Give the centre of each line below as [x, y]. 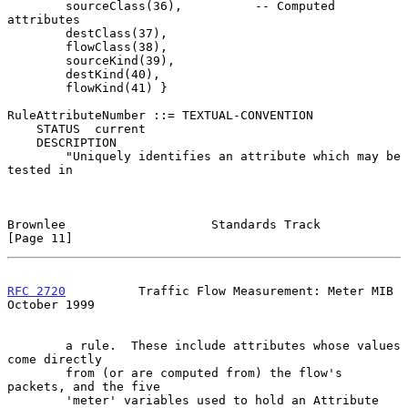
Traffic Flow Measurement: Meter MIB [229, 291]
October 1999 [51, 304]
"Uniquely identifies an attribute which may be [36, 156]
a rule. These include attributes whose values [36, 345]
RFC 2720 [36, 291]
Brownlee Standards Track [164, 224]
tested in [40, 169]
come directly [55, 359]
